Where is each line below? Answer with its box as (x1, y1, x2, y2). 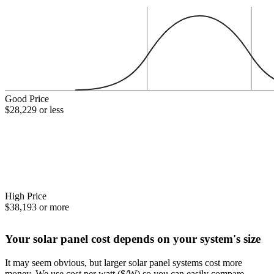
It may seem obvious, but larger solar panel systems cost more (5, 257, 242, 268)
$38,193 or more (5, 201, 69, 212)
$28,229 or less (5, 105, 64, 116)
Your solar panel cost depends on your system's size (5, 232, 261, 245)
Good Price (5, 94, 49, 105)
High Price (5, 190, 46, 201)
